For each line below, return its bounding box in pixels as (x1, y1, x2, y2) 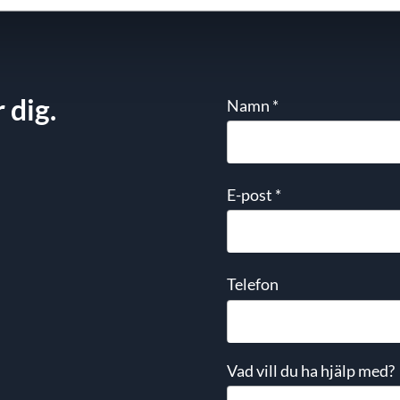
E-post (227, 185, 275, 205)
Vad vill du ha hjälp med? (227, 360, 395, 380)
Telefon (227, 274, 279, 295)
